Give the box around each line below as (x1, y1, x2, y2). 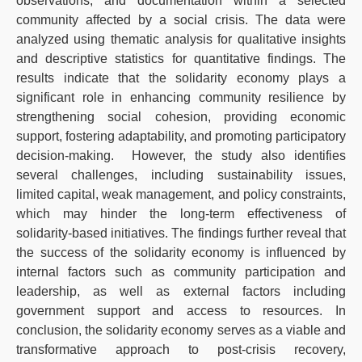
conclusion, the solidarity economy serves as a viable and (15, 323, 347, 337)
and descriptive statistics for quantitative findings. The (15, 52, 347, 65)
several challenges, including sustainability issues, (15, 168, 347, 182)
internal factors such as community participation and (15, 265, 347, 279)
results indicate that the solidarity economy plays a (15, 71, 347, 85)
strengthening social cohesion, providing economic (15, 110, 347, 124)
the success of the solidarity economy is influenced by (15, 246, 347, 259)
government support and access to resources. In (15, 304, 347, 318)
